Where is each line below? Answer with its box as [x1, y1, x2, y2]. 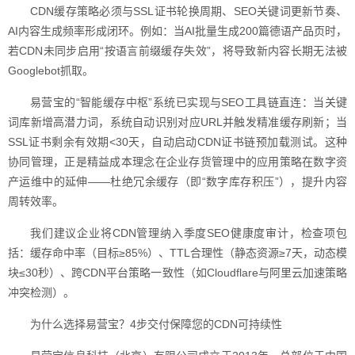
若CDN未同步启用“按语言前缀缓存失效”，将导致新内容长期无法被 [8, 44, 347, 57]
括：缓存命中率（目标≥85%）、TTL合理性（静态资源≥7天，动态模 [8, 246, 347, 259]
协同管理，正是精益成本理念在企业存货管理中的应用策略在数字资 [8, 155, 347, 168]
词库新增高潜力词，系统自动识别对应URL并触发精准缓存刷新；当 [8, 116, 347, 128]
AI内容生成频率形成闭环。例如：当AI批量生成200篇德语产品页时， [8, 25, 347, 37]
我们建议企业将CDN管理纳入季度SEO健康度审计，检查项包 [30, 227, 347, 239]
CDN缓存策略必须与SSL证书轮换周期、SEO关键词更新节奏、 [30, 5, 347, 17]
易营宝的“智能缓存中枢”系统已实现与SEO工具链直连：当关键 [30, 96, 347, 109]
